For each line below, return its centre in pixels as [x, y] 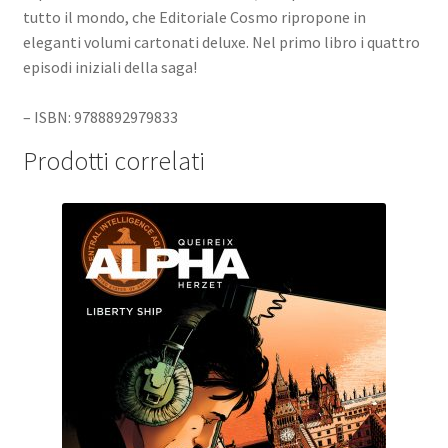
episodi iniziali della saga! [109, 67]
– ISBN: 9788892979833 [100, 117]
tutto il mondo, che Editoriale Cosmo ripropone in [194, 17]
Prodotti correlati [113, 161]
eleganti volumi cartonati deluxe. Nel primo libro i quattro [221, 42]
